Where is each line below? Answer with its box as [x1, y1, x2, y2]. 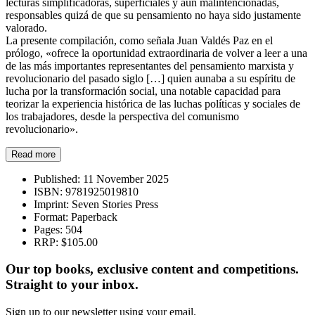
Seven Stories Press [69, 198, 158, 210]
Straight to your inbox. [6, 277, 139, 292]
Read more [11, 148, 56, 160]
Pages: [34, 223, 63, 236]
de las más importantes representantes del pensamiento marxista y [6, 59, 294, 72]
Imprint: [34, 198, 69, 210]
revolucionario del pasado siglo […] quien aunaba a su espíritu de [6, 72, 295, 84]
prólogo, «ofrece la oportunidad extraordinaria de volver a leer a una [6, 46, 307, 59]
